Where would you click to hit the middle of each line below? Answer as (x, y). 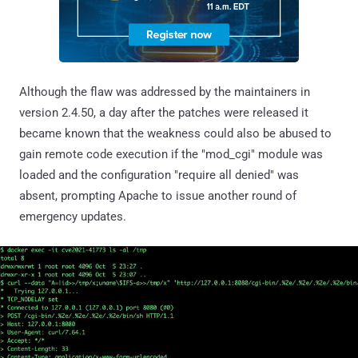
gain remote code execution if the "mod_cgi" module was (171, 154)
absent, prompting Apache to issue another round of (158, 195)
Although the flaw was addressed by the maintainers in (165, 91)
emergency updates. (73, 216)
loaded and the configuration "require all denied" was (159, 175)
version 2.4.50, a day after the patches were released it (164, 112)
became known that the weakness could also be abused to (175, 133)
